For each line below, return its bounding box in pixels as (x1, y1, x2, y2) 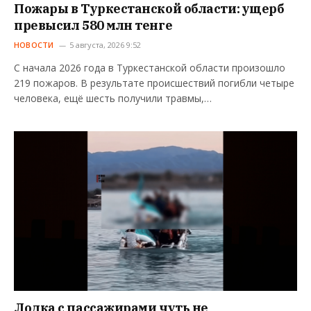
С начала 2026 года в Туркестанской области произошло (14, 61, 285, 75)
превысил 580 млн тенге (14, 17, 173, 34)
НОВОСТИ (14, 40, 54, 51)
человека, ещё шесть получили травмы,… (14, 92, 212, 106)
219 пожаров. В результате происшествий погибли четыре (14, 76, 294, 90)
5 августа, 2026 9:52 (69, 40, 141, 51)
